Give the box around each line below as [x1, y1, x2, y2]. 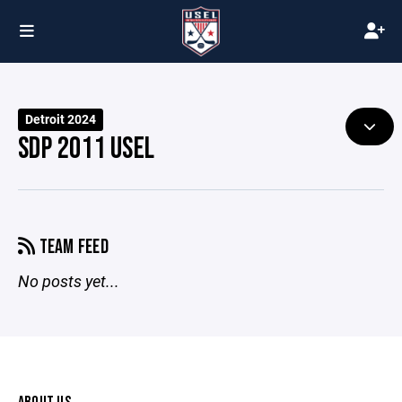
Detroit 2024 [25, 111, 97, 127]
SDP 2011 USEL [18, 131, 155, 167]
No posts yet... [18, 270, 119, 292]
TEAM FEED [35, 235, 109, 259]
